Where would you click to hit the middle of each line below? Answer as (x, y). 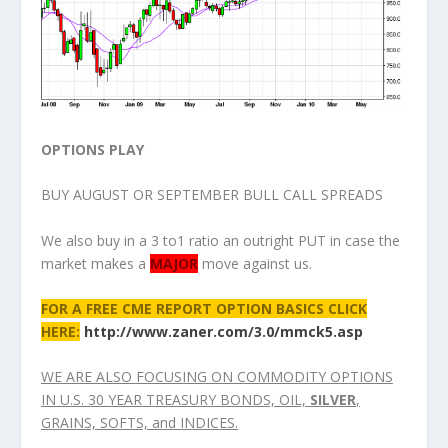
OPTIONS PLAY (92, 149)
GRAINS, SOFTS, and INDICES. (139, 423)
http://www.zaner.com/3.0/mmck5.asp (223, 332)
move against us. (254, 263)
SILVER (332, 400)
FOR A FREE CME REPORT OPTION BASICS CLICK (203, 309)
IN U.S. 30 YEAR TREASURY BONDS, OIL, (175, 400)
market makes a (95, 263)
